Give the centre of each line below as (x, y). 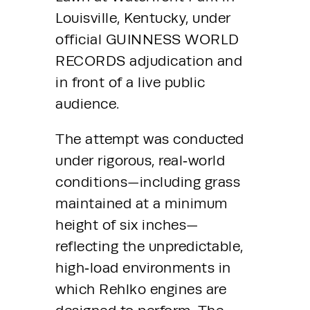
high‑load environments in (143, 268)
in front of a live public (130, 82)
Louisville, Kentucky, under (143, 18)
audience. (88, 103)
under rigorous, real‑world (140, 161)
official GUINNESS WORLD (147, 39)
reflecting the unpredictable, (149, 247)
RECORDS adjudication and (149, 61)
